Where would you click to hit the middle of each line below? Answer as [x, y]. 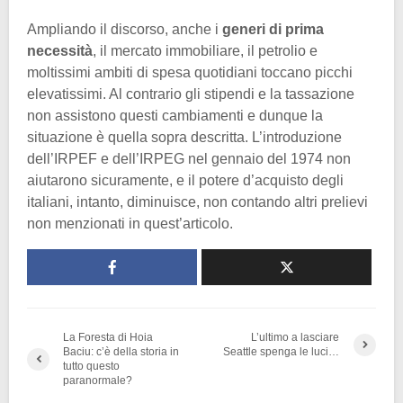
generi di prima [273, 30]
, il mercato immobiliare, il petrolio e [205, 51]
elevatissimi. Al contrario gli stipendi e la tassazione [191, 94]
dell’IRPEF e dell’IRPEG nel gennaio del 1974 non [189, 159]
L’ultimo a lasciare [296, 338]
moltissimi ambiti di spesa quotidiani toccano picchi [190, 73]
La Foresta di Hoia [108, 338]
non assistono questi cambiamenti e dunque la [175, 116]
